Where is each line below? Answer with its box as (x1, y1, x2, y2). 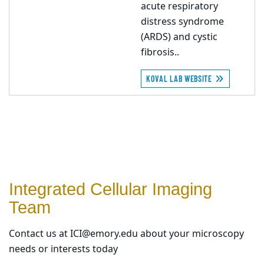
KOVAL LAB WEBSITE (146, 74, 214, 84)
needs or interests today (9, 242, 118, 256)
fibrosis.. (141, 45, 179, 60)
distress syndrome (141, 15, 224, 29)
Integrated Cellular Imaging (9, 180, 212, 199)
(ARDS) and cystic (141, 30, 217, 44)
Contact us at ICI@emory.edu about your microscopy (9, 227, 244, 241)
